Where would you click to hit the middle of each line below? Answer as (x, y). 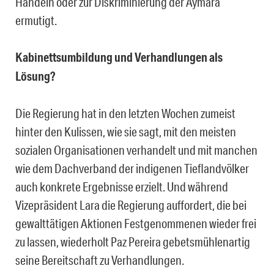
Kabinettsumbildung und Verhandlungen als (119, 57)
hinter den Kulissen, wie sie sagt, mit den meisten (126, 132)
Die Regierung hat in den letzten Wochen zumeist (125, 113)
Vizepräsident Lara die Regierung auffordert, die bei (131, 205)
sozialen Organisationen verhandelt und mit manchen (136, 150)
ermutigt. (36, 20)
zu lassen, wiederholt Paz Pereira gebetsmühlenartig (133, 242)
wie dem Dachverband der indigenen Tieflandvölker (132, 168)
